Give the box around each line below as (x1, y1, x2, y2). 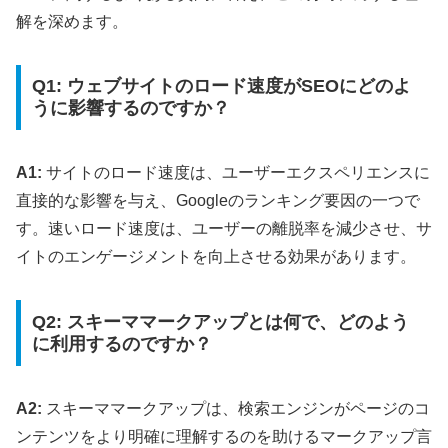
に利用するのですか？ (31, 333, 212, 354)
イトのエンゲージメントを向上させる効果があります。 (16, 248, 416, 266)
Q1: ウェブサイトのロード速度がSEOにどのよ (31, 76, 411, 97)
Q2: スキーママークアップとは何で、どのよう (31, 311, 409, 332)
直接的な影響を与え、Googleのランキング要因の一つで (16, 192, 420, 210)
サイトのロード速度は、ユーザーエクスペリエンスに (42, 164, 430, 182)
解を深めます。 (16, 12, 128, 30)
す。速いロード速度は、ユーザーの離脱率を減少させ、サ (16, 220, 432, 238)
